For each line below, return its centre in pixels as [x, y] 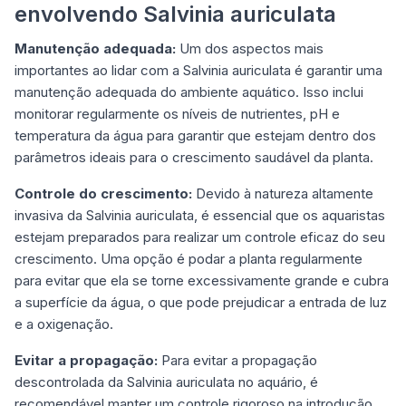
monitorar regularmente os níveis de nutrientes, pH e [177, 114]
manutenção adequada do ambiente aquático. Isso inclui [189, 92]
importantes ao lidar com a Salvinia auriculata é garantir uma [198, 71]
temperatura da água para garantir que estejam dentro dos [195, 136]
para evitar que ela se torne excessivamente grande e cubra [202, 281]
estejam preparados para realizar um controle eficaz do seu [200, 237]
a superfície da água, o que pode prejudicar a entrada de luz [201, 303]
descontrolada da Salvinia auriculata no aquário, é [166, 382]
